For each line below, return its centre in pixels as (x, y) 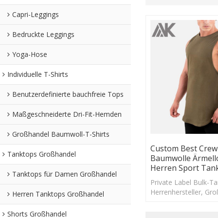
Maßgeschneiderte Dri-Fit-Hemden (67, 114)
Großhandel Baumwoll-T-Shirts (61, 134)
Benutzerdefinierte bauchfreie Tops (68, 94)
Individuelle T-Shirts (38, 74)
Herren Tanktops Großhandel (58, 194)
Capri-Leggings (36, 14)
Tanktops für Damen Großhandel (64, 174)
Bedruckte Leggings (43, 34)
